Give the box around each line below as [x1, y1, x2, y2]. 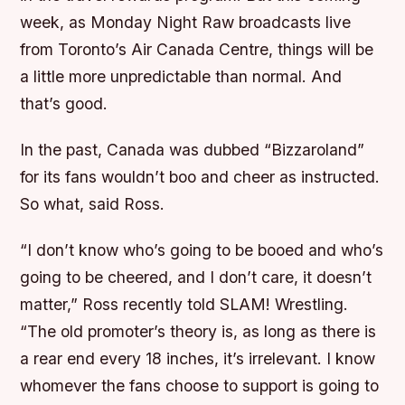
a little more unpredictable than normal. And [20, 67, 343, 87]
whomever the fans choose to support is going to [20, 376, 380, 396]
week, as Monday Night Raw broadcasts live [20, 13, 352, 33]
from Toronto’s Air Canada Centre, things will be [20, 40, 374, 60]
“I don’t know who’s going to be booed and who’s [20, 240, 384, 260]
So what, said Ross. [20, 194, 165, 214]
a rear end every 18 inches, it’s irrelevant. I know [20, 349, 376, 369]
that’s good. [20, 94, 108, 114]
